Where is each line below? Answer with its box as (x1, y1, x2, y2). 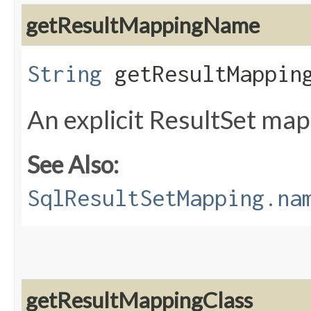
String (27, 60, 102, 87)
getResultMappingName (26, 12, 260, 39)
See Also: (27, 150, 119, 179)
